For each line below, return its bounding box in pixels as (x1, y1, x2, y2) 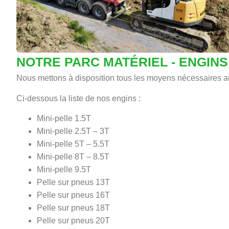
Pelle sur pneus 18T (37, 203, 110, 213)
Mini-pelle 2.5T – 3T (37, 127, 109, 136)
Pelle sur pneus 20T (37, 216, 110, 225)
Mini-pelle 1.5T (37, 114, 91, 123)
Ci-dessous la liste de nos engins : (16, 94, 141, 103)
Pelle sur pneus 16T (37, 191, 110, 200)
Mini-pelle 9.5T (37, 165, 91, 174)
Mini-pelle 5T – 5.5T (37, 140, 109, 149)
